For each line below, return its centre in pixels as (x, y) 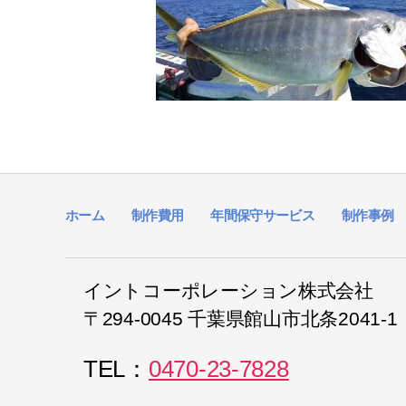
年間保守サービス (263, 215)
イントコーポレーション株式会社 (228, 290)
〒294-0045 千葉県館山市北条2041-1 (241, 319)
